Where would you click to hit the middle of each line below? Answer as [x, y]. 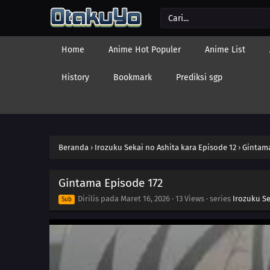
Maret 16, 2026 [145, 199]
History [75, 77]
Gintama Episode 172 [111, 183]
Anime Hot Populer [145, 50]
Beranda [74, 147]
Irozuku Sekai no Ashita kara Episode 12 [165, 147]
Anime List [225, 50]
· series [218, 199]
